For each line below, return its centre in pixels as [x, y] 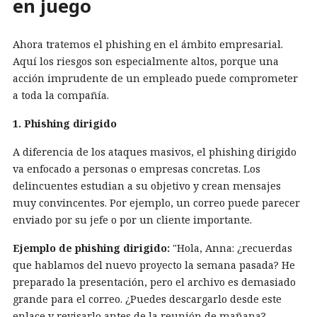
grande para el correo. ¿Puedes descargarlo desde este [147, 299]
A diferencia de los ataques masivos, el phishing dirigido [155, 151]
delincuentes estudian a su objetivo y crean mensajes [147, 185]
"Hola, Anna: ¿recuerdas [231, 248]
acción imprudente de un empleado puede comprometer [155, 78]
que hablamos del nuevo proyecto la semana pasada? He [154, 265]
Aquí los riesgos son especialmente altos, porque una [146, 61]
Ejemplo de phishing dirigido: [91, 248]
